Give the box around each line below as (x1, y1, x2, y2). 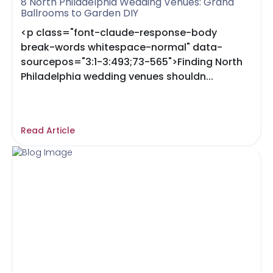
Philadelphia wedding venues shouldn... (21, 69, 214, 83)
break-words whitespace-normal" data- (21, 40, 223, 54)
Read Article (21, 124, 76, 136)
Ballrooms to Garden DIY (21, 6, 139, 20)
